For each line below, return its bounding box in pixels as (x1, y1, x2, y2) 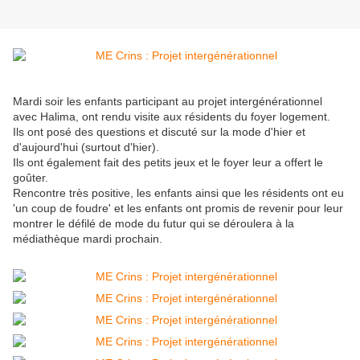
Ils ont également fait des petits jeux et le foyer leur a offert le (13, 156, 323, 170)
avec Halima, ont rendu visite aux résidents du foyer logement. (13, 110, 330, 124)
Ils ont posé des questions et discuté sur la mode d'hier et (13, 125, 305, 139)
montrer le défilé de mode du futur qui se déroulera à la (13, 217, 294, 231)
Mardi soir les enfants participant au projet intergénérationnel (13, 95, 322, 108)
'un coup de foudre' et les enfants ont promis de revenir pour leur (13, 202, 343, 215)
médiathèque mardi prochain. (13, 232, 162, 246)
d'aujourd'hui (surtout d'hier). (13, 141, 159, 154)
